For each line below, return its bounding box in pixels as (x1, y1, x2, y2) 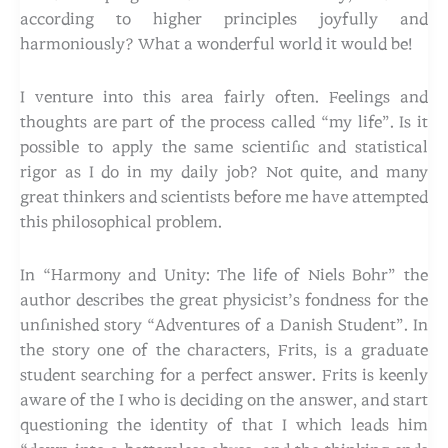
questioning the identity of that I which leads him (20, 416, 428, 433)
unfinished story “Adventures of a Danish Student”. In (20, 316, 428, 333)
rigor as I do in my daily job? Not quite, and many (20, 163, 428, 180)
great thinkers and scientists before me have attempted (20, 188, 428, 205)
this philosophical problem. (20, 213, 222, 230)
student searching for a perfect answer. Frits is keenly (20, 366, 428, 383)
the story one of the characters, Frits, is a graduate (20, 341, 428, 358)
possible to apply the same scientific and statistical (20, 138, 428, 155)
